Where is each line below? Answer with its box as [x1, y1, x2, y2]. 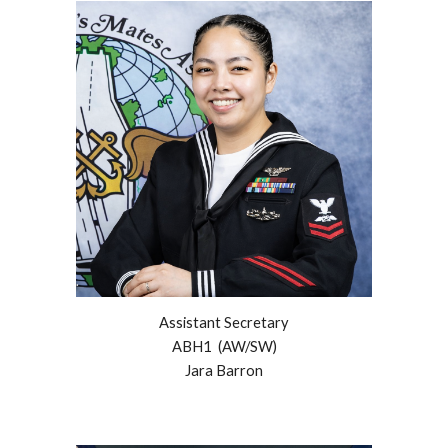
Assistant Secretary [159, 313, 289, 331]
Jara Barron [185, 361, 263, 379]
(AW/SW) [211, 337, 277, 355]
